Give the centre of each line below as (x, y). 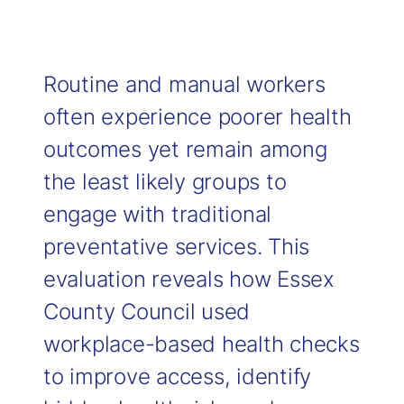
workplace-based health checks (201, 344)
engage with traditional (157, 214)
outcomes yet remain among (185, 149)
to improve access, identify (177, 376)
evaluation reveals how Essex (188, 279)
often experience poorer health (197, 117)
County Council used (146, 312)
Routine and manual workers (184, 84)
